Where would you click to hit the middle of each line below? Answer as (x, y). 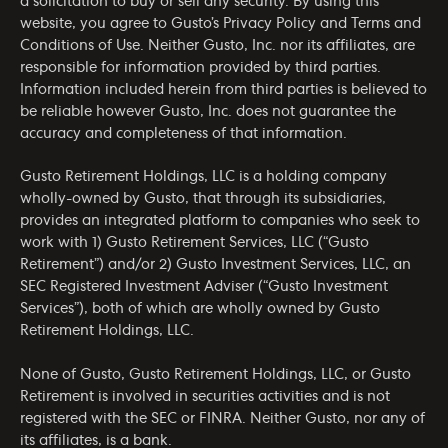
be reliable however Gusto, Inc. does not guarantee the (208, 111)
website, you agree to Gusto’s (121, 23)
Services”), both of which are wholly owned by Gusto (200, 309)
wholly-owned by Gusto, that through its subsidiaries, (203, 199)
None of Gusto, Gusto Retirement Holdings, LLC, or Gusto (215, 374)
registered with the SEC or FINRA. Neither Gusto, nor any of (222, 418)
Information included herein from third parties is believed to (223, 89)
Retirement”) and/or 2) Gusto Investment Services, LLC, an (215, 265)
